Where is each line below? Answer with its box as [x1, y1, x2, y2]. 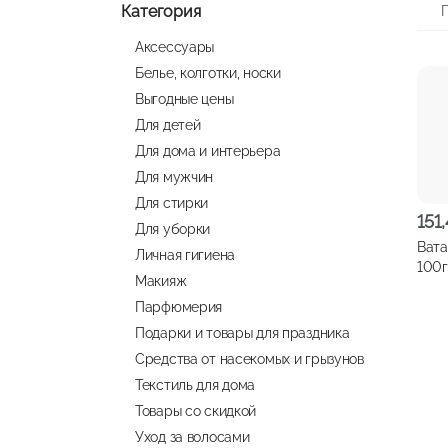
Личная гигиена [135, 246, 235, 263]
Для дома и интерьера [135, 142, 281, 159]
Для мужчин [135, 168, 214, 185]
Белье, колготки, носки [135, 64, 281, 81]
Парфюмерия [135, 298, 223, 315]
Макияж [135, 272, 187, 289]
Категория [121, 2, 201, 21]
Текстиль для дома [135, 376, 256, 393]
